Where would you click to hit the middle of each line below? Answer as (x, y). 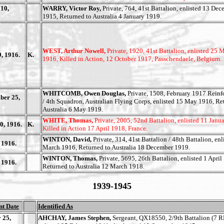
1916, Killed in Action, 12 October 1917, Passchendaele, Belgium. (133, 59)
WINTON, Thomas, (71, 158)
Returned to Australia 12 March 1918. (93, 166)
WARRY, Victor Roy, (72, 8)
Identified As (55, 206)
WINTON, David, (68, 139)
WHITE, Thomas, (68, 120)
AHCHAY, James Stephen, (75, 218)
